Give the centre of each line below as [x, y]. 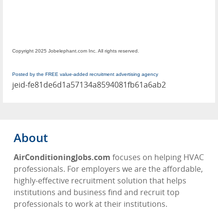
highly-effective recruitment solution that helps [100, 181]
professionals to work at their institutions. [91, 204]
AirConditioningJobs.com [63, 157]
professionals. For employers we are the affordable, [108, 169]
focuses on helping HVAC [158, 157]
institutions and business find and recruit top [97, 192]
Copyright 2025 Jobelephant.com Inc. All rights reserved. [76, 51]
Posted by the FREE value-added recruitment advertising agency [85, 74]
